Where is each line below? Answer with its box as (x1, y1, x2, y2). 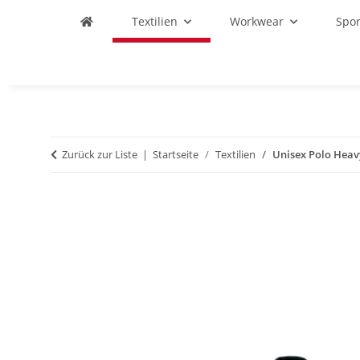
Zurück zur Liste (62, 147, 137, 162)
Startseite (153, 147, 198, 162)
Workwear (230, 14, 284, 29)
